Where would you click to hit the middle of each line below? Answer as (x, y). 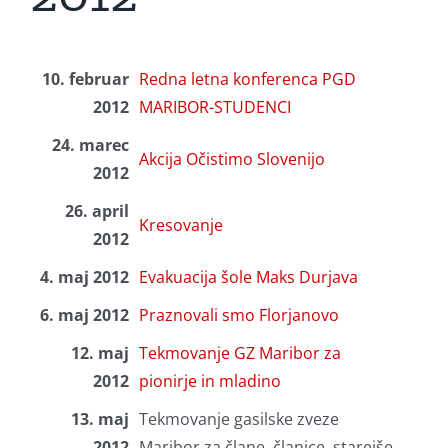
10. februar (85, 79)
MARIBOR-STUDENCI (214, 107)
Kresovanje (180, 225)
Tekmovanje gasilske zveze (238, 419)
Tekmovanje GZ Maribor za (239, 353)
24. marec (90, 145)
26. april (96, 211)
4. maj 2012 (84, 277)
